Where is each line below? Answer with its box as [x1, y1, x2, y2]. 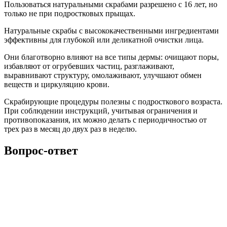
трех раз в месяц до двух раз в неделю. [4, 125, 137, 134]
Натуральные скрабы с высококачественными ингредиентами [4, 26, 219, 35]
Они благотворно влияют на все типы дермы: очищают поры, [4, 53, 219, 62]
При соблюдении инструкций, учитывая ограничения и [4, 106, 198, 116]
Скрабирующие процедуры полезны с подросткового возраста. [4, 97, 222, 106]
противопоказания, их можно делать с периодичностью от [4, 116, 207, 125]
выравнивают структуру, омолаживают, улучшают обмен [4, 71, 202, 80]
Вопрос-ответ [4, 144, 78, 158]
